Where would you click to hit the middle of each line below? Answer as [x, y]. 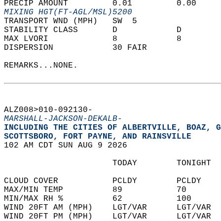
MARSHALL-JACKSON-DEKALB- [63, 119]
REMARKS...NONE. [46, 66]
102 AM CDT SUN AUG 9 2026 [71, 146]
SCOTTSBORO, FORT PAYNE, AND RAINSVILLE [103, 137]
